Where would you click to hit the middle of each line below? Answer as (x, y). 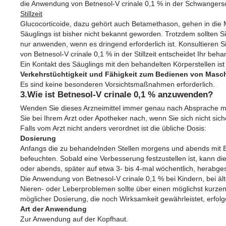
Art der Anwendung (53, 209)
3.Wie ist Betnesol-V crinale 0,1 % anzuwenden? (117, 94)
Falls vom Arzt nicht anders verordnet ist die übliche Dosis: (113, 128)
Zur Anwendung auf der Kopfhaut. (74, 219)
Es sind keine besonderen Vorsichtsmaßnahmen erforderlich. (118, 84)
